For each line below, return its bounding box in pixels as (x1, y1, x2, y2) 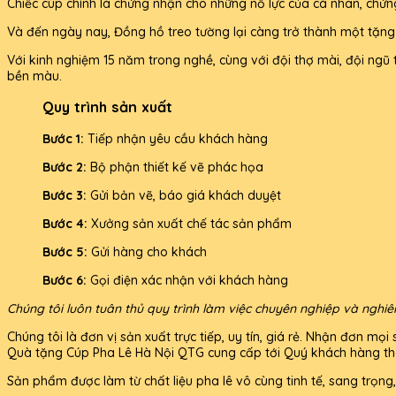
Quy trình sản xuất (42, 98, 172, 117)
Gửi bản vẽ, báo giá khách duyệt (90, 187, 281, 203)
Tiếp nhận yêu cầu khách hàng (88, 130, 268, 147)
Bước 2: (42, 158, 90, 175)
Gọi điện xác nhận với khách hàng (90, 271, 288, 288)
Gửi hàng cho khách (91, 243, 207, 260)
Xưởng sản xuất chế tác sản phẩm (91, 215, 292, 232)
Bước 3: (42, 187, 90, 203)
